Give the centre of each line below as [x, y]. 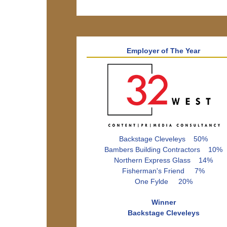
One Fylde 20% [163, 181]
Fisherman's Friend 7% [164, 171]
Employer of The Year [164, 51]
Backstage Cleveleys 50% [164, 139]
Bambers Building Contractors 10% [164, 149]
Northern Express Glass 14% [164, 160]
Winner [163, 202]
